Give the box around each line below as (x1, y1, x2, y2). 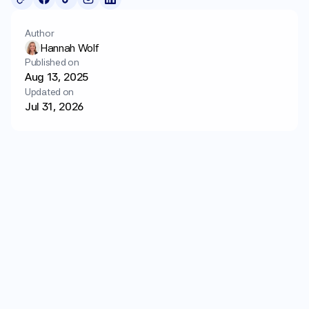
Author (25, 28, 54, 39)
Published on (25, 57, 79, 68)
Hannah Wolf (40, 41, 99, 54)
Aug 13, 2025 (25, 70, 89, 83)
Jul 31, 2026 (25, 100, 85, 113)
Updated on (25, 86, 74, 97)
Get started (25, 10, 81, 23)
